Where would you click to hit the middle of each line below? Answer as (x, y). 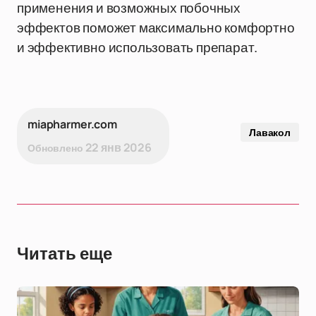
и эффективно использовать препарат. (138, 47)
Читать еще (65, 254)
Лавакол (269, 132)
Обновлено (55, 148)
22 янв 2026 (118, 147)
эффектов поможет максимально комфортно (156, 28)
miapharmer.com (73, 124)
